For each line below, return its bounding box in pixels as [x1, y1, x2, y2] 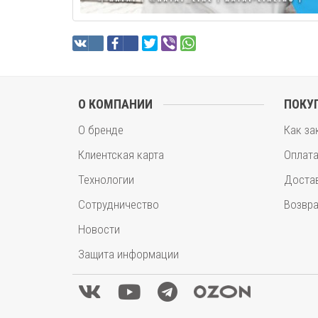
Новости [78, 222, 120, 236]
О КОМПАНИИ [78, 97, 153, 111]
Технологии [78, 172, 134, 187]
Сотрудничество [78, 197, 159, 212]
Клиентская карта [78, 148, 164, 162]
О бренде [78, 123, 124, 137]
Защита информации [78, 247, 179, 261]
